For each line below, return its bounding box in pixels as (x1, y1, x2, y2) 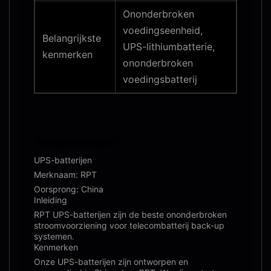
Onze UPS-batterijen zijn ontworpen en (34, 256, 188, 267)
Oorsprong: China (34, 184, 103, 194)
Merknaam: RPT (34, 169, 97, 180)
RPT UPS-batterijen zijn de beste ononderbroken (34, 209, 227, 220)
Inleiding (34, 195, 67, 205)
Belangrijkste (42, 32, 101, 44)
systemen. (34, 231, 74, 241)
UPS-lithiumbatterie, (123, 41, 215, 53)
